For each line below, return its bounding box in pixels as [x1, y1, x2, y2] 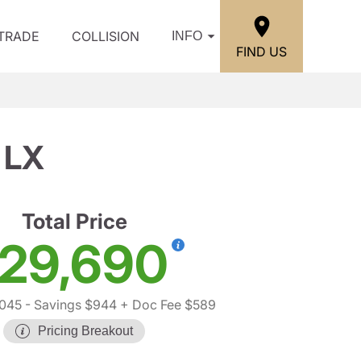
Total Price [21, 209, 127, 234]
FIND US [236, 43, 287, 60]
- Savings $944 [22, 297, 117, 313]
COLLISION [72, 28, 139, 44]
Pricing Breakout [38, 324, 133, 338]
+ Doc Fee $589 [117, 297, 216, 313]
